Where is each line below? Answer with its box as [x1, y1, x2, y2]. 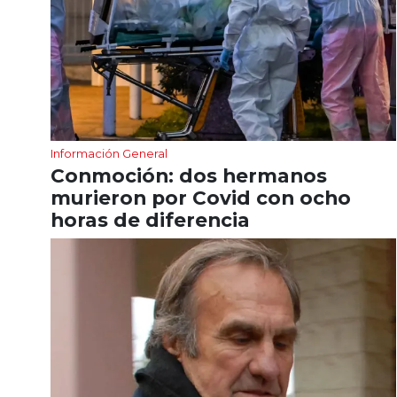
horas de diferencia [51, 208, 250, 232]
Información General [51, 146, 167, 161]
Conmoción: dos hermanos [51, 164, 327, 188]
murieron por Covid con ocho [51, 186, 351, 210]
